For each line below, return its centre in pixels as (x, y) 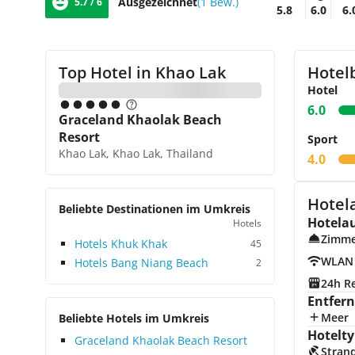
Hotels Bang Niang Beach (141, 263)
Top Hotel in (105, 73)
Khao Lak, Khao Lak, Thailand (136, 153)
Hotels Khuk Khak (121, 244)
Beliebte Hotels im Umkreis (134, 318)
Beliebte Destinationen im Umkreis (155, 209)
